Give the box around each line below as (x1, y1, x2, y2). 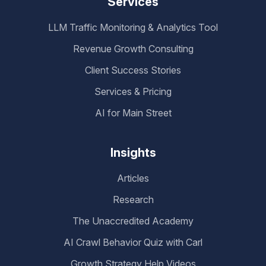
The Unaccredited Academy (72, 215, 194, 227)
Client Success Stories (85, 64, 181, 77)
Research (112, 194, 154, 206)
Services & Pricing (94, 85, 172, 98)
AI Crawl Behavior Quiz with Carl (64, 236, 202, 249)
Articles (117, 172, 149, 185)
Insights (110, 145, 156, 160)
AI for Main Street (94, 107, 172, 119)
